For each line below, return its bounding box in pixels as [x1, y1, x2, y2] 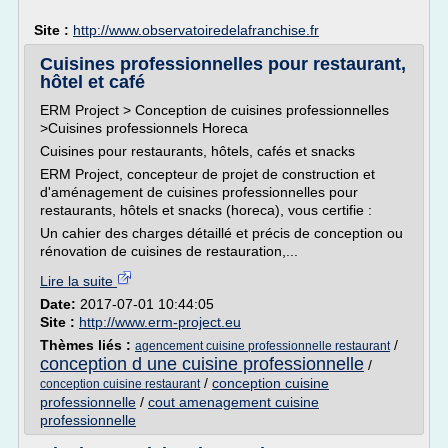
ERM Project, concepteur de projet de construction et [40, 166, 375, 182]
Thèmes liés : [40, 337, 135, 353]
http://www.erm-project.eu [79, 314, 241, 330]
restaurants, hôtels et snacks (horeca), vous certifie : [40, 202, 372, 218]
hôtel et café [40, 72, 145, 92]
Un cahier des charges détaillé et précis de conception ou [40, 225, 403, 241]
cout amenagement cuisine [148, 394, 319, 410]
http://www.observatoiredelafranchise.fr [73, 22, 319, 38]
